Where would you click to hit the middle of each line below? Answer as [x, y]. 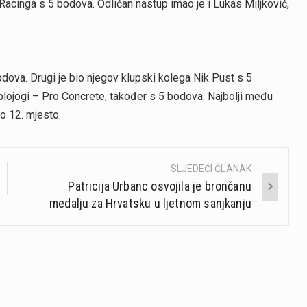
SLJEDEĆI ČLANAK [211, 169]
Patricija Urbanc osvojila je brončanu [160, 186]
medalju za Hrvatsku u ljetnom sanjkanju [150, 204]
